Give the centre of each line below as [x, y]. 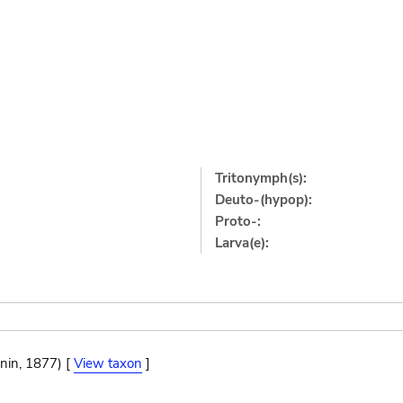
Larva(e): [242, 242]
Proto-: [238, 221]
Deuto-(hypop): [264, 199]
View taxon [107, 363]
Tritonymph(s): [261, 178]
